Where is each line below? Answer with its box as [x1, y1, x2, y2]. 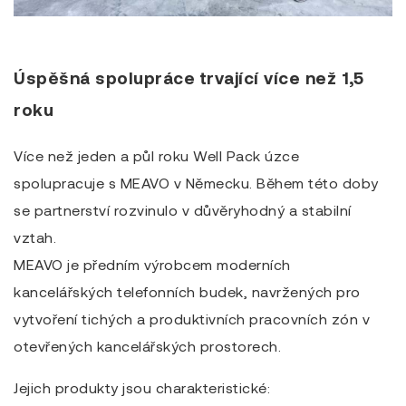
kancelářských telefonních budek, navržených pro [14, 282, 361, 300]
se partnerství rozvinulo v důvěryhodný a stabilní [14, 200, 352, 218]
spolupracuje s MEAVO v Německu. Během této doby [14, 173, 379, 191]
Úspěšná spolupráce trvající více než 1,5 [14, 67, 363, 89]
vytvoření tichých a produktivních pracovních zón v [14, 309, 370, 327]
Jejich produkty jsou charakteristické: [14, 379, 270, 397]
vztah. [14, 227, 56, 246]
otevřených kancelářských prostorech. [14, 336, 281, 354]
